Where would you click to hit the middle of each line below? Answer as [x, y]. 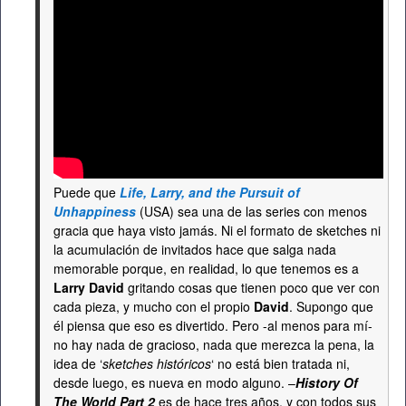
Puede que [87, 192]
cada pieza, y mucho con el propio [154, 306]
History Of [327, 382]
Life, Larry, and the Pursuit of [210, 192]
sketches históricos [157, 363]
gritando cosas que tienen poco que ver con [252, 287]
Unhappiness [95, 211]
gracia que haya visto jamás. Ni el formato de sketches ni [217, 230]
